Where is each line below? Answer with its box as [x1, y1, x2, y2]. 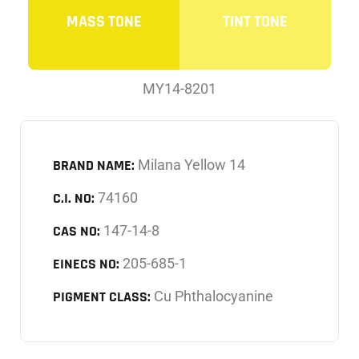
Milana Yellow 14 [138, 155, 245, 173]
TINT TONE [223, 10, 288, 32]
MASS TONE [66, 10, 142, 32]
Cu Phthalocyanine [154, 287, 273, 305]
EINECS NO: [53, 254, 119, 273]
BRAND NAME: [53, 155, 135, 175]
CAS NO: [53, 221, 100, 240]
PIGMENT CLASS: [53, 287, 151, 306]
